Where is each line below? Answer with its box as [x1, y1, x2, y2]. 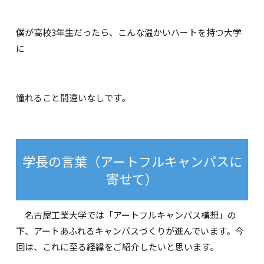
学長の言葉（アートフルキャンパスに [22, 151, 242, 171]
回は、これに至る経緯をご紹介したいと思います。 [16, 240, 219, 253]
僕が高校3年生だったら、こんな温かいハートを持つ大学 [16, 26, 242, 39]
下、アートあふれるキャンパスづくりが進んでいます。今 [16, 225, 245, 237]
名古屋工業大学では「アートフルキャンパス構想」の [16, 209, 237, 222]
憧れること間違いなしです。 [16, 91, 131, 104]
